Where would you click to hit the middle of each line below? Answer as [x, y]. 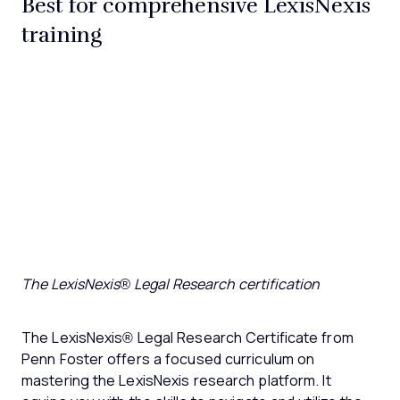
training [62, 33]
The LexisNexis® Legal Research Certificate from [187, 338]
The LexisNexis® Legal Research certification [171, 285]
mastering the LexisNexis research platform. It [176, 381]
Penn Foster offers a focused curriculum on [168, 360]
